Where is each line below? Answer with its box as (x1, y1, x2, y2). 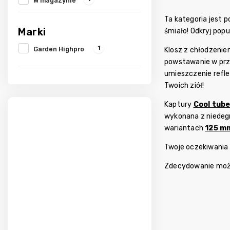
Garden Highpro (33, 45, 86, 53)
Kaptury (164, 100, 194, 109)
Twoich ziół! (164, 81, 204, 90)
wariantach (164, 123, 205, 132)
